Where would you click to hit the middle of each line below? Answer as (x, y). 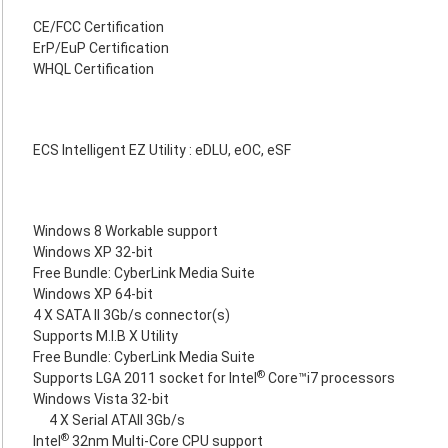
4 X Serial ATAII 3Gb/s (117, 420)
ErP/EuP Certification (101, 48)
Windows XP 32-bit (93, 252)
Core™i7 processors (330, 378)
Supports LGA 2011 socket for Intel (145, 378)
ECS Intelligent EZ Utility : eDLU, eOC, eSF (162, 150)
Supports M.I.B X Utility (105, 336)
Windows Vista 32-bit (101, 399)
